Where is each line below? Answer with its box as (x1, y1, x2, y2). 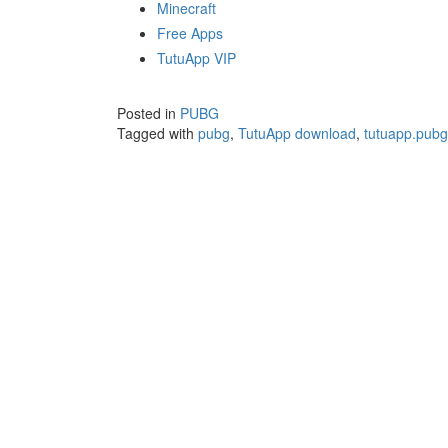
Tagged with (117, 123, 198, 143)
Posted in (117, 103, 180, 123)
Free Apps (157, 23, 223, 43)
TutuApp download (238, 123, 356, 143)
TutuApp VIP (157, 48, 236, 68)
